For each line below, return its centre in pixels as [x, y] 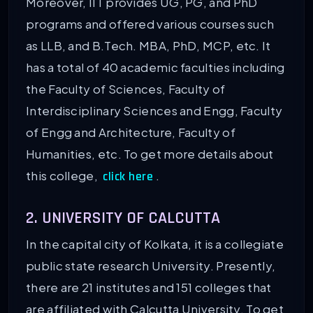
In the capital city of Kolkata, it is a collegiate [155, 244]
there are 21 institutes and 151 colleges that [149, 287]
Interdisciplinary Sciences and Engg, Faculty [154, 111]
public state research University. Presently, [151, 266]
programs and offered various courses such [150, 24]
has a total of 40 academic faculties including [155, 67]
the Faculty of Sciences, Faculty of [126, 89]
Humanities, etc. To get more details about [150, 154]
